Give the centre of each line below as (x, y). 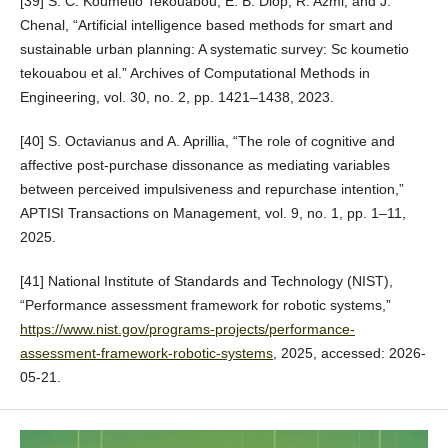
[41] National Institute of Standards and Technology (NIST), (206, 281)
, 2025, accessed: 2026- (349, 353)
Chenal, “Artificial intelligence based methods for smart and (206, 25)
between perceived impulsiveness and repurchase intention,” (211, 189)
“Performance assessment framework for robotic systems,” (205, 305)
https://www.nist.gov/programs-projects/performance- (187, 329)
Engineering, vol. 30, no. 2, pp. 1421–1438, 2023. (176, 97)
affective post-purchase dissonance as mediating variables (204, 165)
